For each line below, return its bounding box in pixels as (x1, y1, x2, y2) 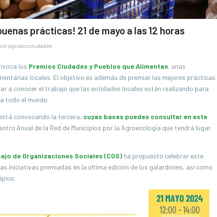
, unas (168, 62, 186, 71)
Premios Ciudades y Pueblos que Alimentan (29, 62, 168, 71)
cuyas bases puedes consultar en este (83, 112, 207, 121)
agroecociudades (8, 42, 52, 49)
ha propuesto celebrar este (122, 152, 203, 160)
